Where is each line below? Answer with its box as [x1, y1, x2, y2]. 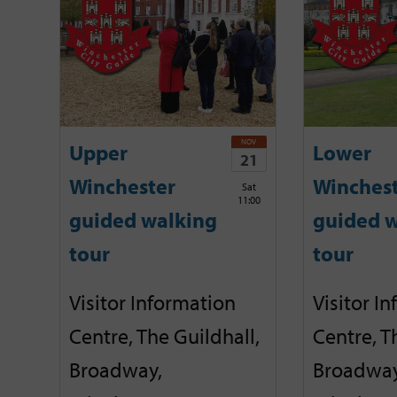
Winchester [69, 173, 175, 200]
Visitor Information [69, 288, 236, 315]
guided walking [69, 206, 217, 234]
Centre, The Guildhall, [69, 322, 260, 349]
